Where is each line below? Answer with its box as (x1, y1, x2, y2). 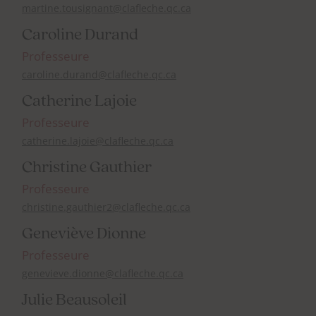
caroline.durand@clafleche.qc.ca (22, 68, 176, 82)
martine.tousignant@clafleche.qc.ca (22, 1, 191, 16)
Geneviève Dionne (22, 226, 146, 243)
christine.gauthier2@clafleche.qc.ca (22, 200, 190, 214)
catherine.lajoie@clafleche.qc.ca (22, 134, 174, 148)
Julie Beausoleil (22, 292, 127, 310)
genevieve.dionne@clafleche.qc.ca (22, 267, 183, 281)
